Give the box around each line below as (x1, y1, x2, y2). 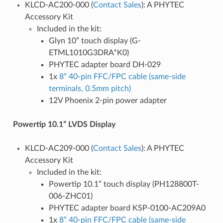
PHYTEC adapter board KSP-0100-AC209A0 (48, 204, 206, 213)
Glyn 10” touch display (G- (48, 37, 141, 45)
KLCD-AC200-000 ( (24, 1, 93, 9)
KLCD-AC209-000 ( (24, 144, 93, 153)
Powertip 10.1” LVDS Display (12, 120, 115, 129)
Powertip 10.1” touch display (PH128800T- (48, 180, 199, 189)
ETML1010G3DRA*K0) (48, 49, 129, 57)
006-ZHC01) (48, 192, 93, 201)
